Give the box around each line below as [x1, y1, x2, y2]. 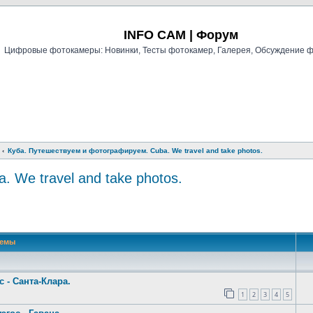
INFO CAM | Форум [123, 28, 238, 42]
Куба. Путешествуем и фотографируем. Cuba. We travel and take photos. [8, 147, 263, 154]
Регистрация [157, 16, 201, 24]
